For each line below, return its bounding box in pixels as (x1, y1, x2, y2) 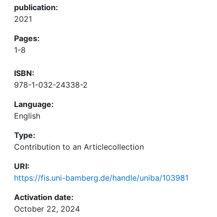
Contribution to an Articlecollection (14, 142, 144, 152)
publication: (14, 2, 58, 12)
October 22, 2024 (14, 204, 80, 214)
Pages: (14, 33, 40, 43)
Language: (14, 99, 54, 109)
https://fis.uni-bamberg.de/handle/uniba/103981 (14, 173, 188, 183)
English (14, 111, 40, 121)
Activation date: (14, 192, 74, 202)
